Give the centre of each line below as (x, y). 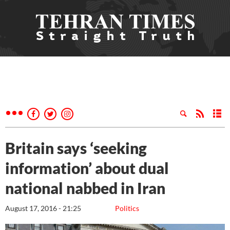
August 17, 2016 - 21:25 (43, 208)
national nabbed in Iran (85, 188)
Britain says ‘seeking (76, 148)
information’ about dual (87, 168)
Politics (127, 208)
